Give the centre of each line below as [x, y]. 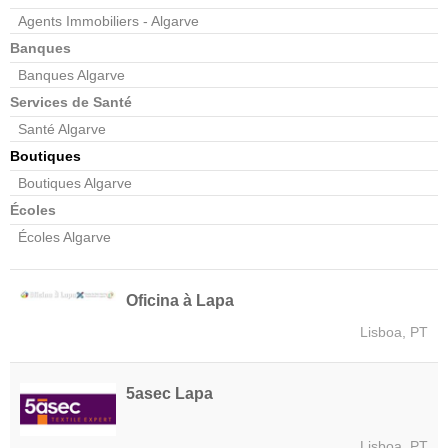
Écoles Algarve [64, 236]
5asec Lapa [169, 393]
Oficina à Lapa [180, 300]
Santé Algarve [62, 128]
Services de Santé [71, 101]
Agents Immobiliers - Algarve [108, 20]
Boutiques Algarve [75, 182]
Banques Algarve [71, 74]
